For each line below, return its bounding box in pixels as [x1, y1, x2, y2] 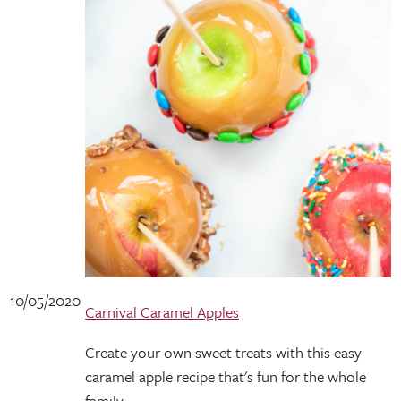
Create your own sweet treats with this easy [85, 341, 362, 363]
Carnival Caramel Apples [85, 301, 239, 323]
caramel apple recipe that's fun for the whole [85, 365, 366, 388]
